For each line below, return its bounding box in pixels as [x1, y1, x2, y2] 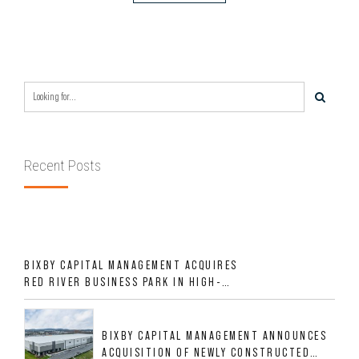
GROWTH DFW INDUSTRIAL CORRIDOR [24, 292, 227, 306]
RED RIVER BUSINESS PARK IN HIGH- [24, 275, 222, 289]
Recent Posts [24, 157, 101, 175]
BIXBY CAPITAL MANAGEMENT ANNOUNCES [102, 328, 327, 342]
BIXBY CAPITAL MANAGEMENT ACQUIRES [24, 258, 238, 272]
